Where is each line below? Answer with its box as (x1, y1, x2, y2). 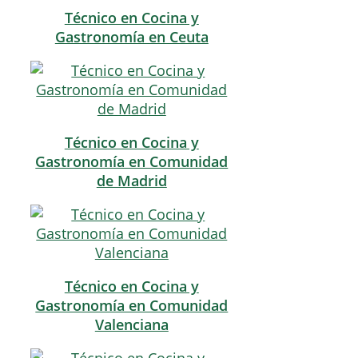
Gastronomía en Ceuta (54, 27, 209, 47)
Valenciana (94, 315, 169, 335)
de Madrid (96, 171, 167, 191)
